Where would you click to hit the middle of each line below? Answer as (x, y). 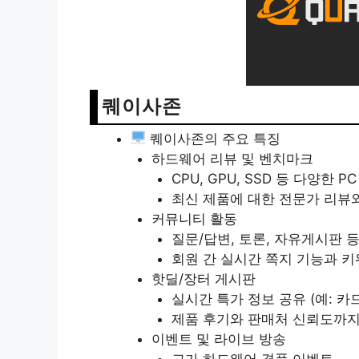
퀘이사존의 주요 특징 (214, 138)
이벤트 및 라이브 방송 (218, 339)
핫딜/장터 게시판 (203, 278)
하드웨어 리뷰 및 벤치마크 (232, 158)
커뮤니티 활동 (194, 218)
